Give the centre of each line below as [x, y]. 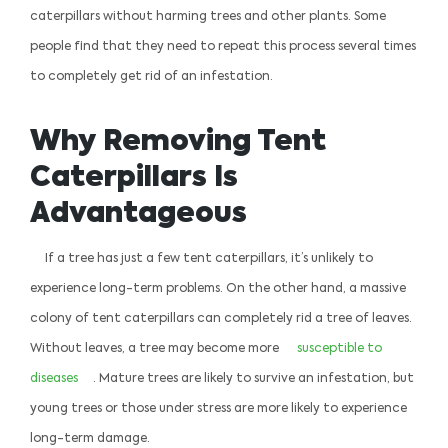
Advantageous [138, 213]
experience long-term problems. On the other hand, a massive [218, 288]
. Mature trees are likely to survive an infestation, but [253, 378]
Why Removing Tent [178, 141]
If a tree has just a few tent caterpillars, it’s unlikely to [209, 258]
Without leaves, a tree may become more [156, 348]
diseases [54, 378]
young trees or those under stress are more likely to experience [218, 408]
